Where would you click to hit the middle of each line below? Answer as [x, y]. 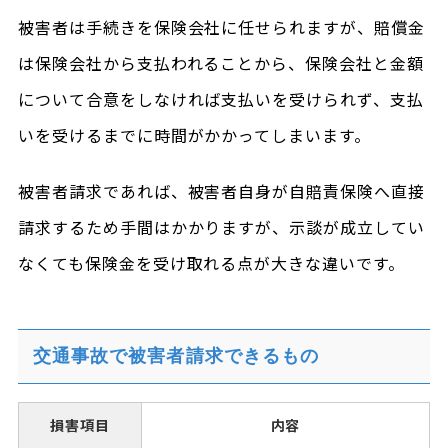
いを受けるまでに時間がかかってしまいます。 [194, 135]
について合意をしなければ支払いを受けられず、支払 [220, 99]
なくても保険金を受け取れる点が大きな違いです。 [211, 263]
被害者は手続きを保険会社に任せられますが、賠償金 [221, 27]
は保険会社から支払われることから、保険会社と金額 [220, 63]
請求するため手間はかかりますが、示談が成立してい [221, 227]
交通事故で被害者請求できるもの [176, 356]
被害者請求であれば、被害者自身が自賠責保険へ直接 [221, 191]
